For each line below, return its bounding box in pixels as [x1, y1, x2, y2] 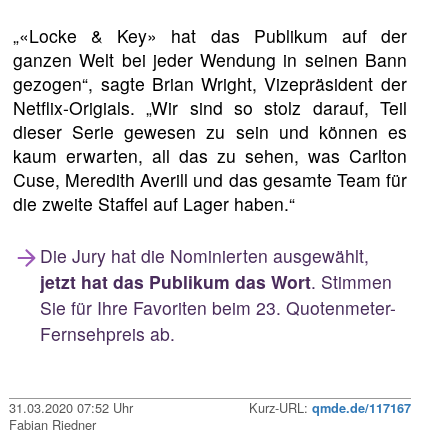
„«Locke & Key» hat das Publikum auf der [13, 23, 407, 49]
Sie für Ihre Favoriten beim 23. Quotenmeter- [39, 294, 396, 320]
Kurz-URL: [248, 397, 312, 417]
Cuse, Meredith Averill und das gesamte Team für [13, 167, 407, 193]
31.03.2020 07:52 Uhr [9, 397, 134, 417]
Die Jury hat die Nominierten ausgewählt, [39, 242, 369, 268]
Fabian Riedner [9, 414, 97, 434]
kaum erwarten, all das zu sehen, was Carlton [13, 143, 407, 169]
